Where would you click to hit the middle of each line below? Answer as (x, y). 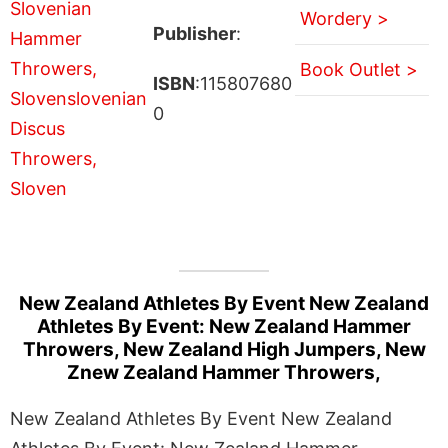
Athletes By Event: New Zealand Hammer (224, 326)
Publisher (194, 33)
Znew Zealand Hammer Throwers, (224, 372)
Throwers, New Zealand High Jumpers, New (224, 349)
